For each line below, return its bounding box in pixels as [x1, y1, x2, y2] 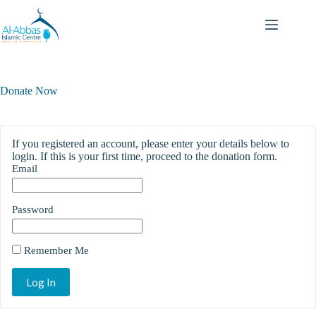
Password [12, 204, 54, 215]
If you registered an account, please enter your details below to [12, 138, 289, 150]
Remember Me [21, 245, 89, 256]
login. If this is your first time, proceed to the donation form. [12, 150, 277, 162]
